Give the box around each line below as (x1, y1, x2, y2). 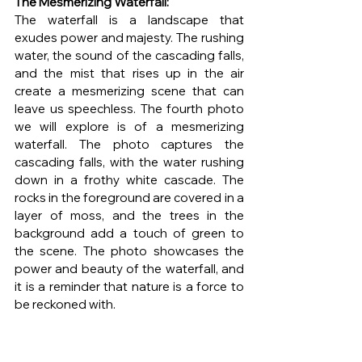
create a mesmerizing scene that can (15, 82, 244, 99)
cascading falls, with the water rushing (15, 154, 244, 170)
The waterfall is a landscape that (15, 11, 244, 27)
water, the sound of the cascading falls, (15, 47, 244, 63)
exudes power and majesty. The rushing (15, 29, 244, 45)
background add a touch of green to (15, 225, 244, 241)
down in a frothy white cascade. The (15, 171, 244, 187)
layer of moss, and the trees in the (15, 207, 244, 223)
